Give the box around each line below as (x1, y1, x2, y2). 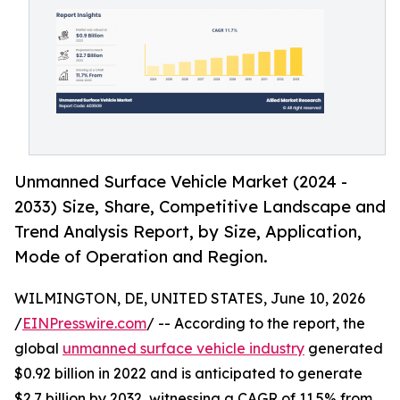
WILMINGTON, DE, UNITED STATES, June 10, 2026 (14, 289, 365, 308)
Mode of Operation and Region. (14, 246, 268, 267)
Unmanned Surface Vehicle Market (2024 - (14, 171, 347, 192)
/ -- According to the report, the (146, 314, 365, 333)
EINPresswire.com (22, 314, 146, 333)
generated (304, 339, 383, 358)
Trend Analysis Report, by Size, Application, (14, 221, 362, 242)
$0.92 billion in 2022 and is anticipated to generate (14, 364, 362, 383)
